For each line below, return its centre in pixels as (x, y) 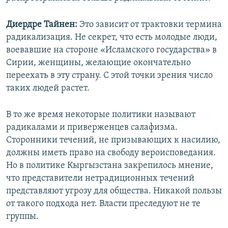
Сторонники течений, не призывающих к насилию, (113, 140)
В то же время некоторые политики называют (101, 115)
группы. (22, 217)
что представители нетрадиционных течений (100, 179)
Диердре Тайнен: (42, 25)
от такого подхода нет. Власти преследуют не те (103, 204)
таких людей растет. (48, 89)
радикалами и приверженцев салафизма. (92, 128)
